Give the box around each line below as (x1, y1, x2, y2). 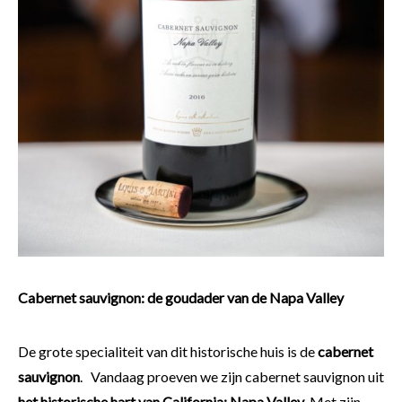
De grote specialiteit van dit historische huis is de (18, 343, 318, 361)
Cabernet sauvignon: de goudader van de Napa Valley (18, 289, 344, 307)
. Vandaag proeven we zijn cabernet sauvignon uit (80, 368, 384, 386)
